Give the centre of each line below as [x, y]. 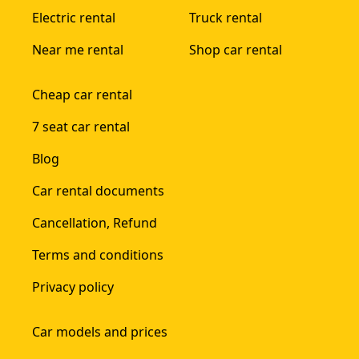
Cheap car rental [82, 94]
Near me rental [78, 49]
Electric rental [74, 17]
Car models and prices [100, 331]
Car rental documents [98, 190]
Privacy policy [73, 286]
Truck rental [226, 17]
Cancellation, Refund [95, 222]
